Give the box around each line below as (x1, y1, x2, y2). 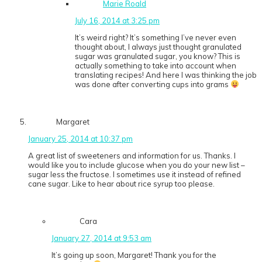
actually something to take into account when (75, 61, 236, 71)
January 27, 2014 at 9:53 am (51, 233, 151, 243)
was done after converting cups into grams (75, 80, 230, 89)
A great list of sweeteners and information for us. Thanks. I (28, 151, 236, 161)
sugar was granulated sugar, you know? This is (75, 51, 240, 61)
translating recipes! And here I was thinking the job (75, 70, 257, 80)
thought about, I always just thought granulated (75, 42, 242, 52)
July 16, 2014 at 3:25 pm (75, 16, 160, 26)
